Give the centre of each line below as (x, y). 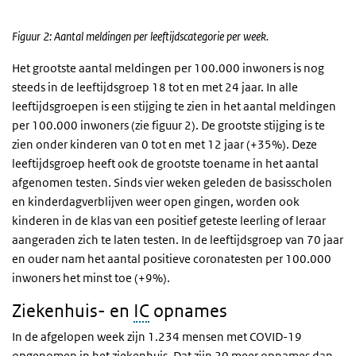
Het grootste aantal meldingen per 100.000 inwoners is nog (168, 68)
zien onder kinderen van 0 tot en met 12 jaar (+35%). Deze (164, 144)
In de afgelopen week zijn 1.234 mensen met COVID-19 (157, 336)
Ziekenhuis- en (73, 310)
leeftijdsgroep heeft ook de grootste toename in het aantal (165, 163)
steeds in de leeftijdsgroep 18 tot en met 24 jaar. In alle (155, 87)
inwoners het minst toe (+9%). (92, 277)
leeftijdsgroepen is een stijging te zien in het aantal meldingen (174, 106)
